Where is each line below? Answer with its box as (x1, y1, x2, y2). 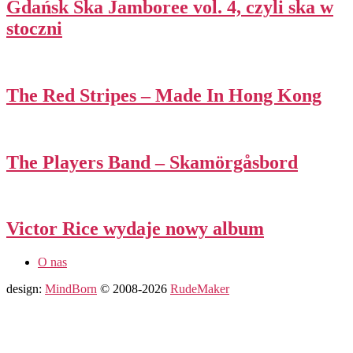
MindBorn (45, 282, 97, 296)
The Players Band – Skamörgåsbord (6, 151, 298, 173)
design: (6, 282, 45, 296)
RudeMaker (170, 282, 229, 296)
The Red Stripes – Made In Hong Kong (6, 84, 321, 106)
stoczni (6, 17, 62, 39)
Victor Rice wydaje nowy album (6, 218, 264, 240)
